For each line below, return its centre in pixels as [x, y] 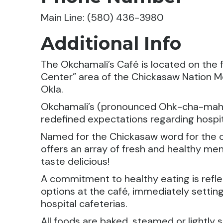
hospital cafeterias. [84, 204]
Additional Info [111, 44]
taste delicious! [75, 162]
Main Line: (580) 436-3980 [103, 18]
